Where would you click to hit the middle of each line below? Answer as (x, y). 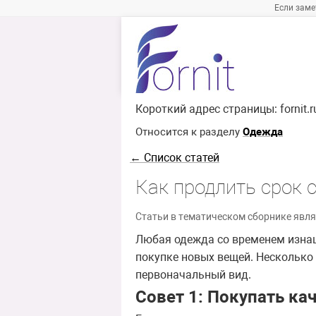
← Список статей (175, 158)
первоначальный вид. (193, 275)
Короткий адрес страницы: (208, 109)
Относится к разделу (189, 132)
